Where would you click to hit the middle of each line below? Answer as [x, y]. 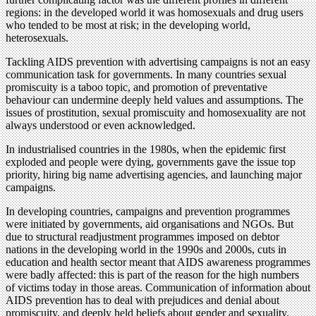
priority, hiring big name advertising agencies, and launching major [154, 174]
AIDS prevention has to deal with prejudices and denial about [142, 300]
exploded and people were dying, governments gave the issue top [151, 162]
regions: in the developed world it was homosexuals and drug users [154, 12]
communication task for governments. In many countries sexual [146, 74]
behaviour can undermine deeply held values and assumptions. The [154, 99]
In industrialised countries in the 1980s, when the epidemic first [146, 149]
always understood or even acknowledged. [101, 125]
